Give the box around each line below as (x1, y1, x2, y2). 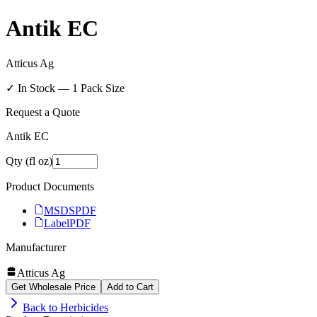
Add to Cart (107, 281, 154, 292)
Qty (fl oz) (6, 154, 52, 167)
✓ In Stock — (6, 81, 72, 94)
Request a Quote (6, 105, 80, 118)
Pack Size (78, 81, 125, 94)
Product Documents (6, 180, 94, 192)
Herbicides (60, 301, 108, 313)
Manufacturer (6, 241, 66, 253)
